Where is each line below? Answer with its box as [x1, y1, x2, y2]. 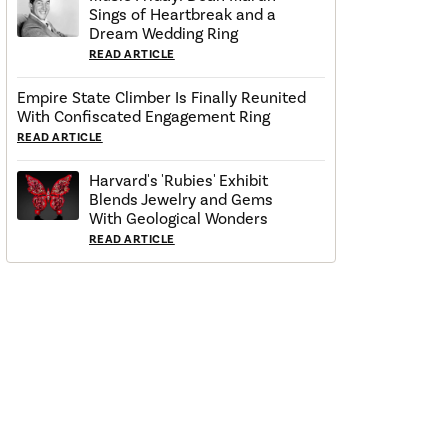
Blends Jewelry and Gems [89, 190, 273, 210]
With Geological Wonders [89, 209, 268, 229]
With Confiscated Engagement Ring [17, 107, 270, 127]
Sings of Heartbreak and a [89, 5, 276, 25]
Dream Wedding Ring [89, 24, 238, 44]
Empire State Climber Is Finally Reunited [17, 88, 306, 108]
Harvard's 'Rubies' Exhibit [89, 171, 268, 191]
